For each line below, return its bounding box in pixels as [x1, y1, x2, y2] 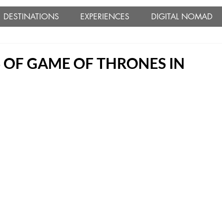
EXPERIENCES [80, 11, 130, 22]
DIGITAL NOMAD [151, 11, 213, 22]
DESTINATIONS [3, 11, 59, 22]
